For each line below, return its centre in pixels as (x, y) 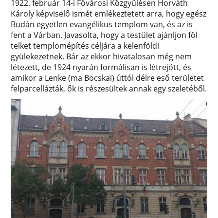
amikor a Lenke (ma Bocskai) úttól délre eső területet (108, 78)
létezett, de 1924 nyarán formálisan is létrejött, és (101, 67)
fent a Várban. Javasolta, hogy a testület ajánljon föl (104, 35)
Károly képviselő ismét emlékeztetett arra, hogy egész (109, 14)
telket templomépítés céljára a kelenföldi (85, 46)
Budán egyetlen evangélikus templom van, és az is (102, 25)
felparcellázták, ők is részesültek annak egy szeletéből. (109, 89)
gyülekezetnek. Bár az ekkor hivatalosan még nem (101, 57)
